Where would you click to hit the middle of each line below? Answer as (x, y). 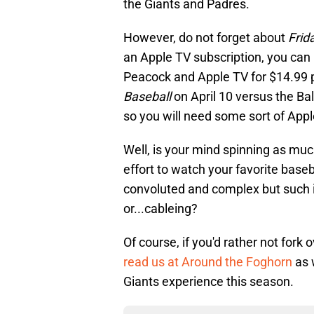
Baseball (147, 97)
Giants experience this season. (209, 282)
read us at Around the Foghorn (208, 262)
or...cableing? (161, 209)
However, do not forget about (206, 38)
